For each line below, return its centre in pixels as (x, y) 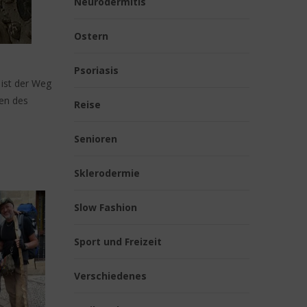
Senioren (96, 139)
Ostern (91, 36)
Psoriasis (96, 70)
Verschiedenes (110, 276)
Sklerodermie (107, 173)
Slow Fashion (106, 207)
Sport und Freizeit (118, 242)
